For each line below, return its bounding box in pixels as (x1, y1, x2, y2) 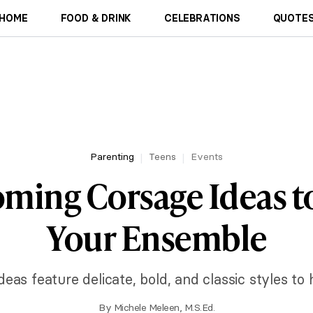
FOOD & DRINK (60, 12, 132, 24)
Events (191, 150, 223, 163)
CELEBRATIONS (164, 12, 240, 24)
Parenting (90, 150, 134, 163)
